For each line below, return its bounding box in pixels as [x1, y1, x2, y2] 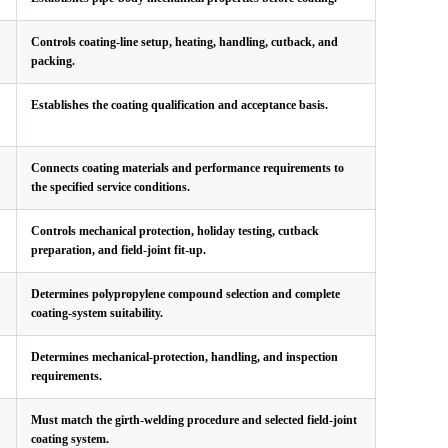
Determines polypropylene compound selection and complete [31, 287, 340, 301]
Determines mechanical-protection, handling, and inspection [31, 350, 338, 364]
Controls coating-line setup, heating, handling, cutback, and [31, 35, 338, 49]
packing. [31, 54, 75, 68]
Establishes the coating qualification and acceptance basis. [31, 98, 328, 112]
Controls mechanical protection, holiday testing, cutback [31, 224, 319, 238]
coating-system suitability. [31, 306, 163, 320]
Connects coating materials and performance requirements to [31, 161, 344, 175]
